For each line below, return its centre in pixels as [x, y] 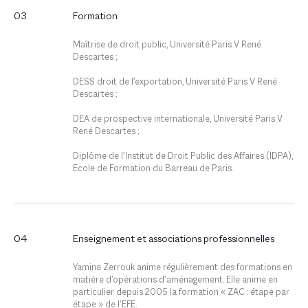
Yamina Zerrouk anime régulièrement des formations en [182, 268]
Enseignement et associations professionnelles [173, 239]
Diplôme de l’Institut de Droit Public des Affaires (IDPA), [183, 157]
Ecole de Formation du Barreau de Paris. [153, 169]
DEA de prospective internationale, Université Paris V [177, 120]
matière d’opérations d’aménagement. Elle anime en [175, 280]
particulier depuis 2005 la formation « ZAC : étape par [181, 293]
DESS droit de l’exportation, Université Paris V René [175, 82]
